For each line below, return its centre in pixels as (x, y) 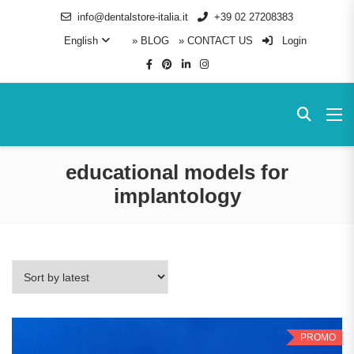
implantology (177, 196)
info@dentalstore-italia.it (133, 17)
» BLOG (150, 41)
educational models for (177, 172)
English (81, 41)
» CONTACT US (215, 41)
